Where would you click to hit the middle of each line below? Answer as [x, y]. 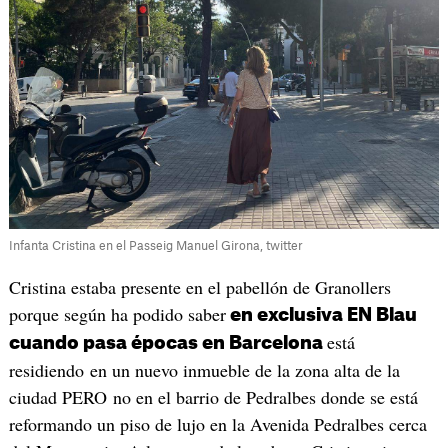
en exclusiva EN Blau [321, 315]
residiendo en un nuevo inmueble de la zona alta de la [204, 370]
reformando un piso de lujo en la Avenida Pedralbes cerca [217, 424]
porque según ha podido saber [117, 314]
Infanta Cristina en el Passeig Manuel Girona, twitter [155, 246]
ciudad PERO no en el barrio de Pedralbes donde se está [213, 397]
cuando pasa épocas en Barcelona [167, 343]
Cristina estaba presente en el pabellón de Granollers [199, 287]
